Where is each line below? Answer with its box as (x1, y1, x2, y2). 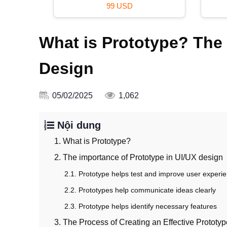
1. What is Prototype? (54, 137, 131, 146)
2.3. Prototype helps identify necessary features (64, 202, 217, 211)
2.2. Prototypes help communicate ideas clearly (64, 186, 216, 195)
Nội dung (54, 120, 101, 131)
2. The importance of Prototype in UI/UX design (54, 153, 223, 162)
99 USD (106, 1, 133, 10)
